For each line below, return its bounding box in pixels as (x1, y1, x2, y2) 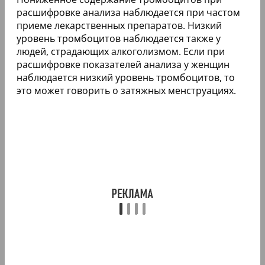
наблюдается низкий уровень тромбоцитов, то (17, 70, 235, 84)
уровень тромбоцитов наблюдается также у (17, 31, 221, 45)
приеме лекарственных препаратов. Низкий (17, 18, 222, 32)
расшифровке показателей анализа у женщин (17, 57, 230, 71)
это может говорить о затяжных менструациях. (17, 83, 236, 97)
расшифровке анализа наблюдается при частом (17, 5, 240, 19)
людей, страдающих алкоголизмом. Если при (17, 44, 225, 58)
